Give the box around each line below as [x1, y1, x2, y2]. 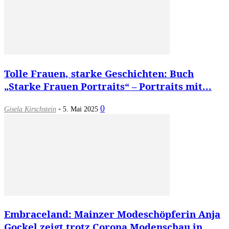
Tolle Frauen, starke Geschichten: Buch [4, 66, 194, 80]
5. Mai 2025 [63, 105, 98, 113]
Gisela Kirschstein [4, 105, 56, 113]
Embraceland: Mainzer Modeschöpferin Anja [4, 208, 220, 221]
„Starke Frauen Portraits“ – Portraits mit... [4, 79, 212, 93]
